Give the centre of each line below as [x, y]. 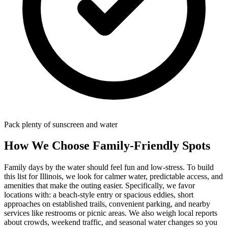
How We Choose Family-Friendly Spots [107, 146]
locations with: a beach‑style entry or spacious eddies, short [99, 195]
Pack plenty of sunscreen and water [61, 124]
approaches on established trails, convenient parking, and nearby [107, 204]
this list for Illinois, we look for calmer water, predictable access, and [113, 177]
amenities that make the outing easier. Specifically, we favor [99, 186]
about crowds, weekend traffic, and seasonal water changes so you [111, 222]
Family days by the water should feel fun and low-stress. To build [109, 167]
